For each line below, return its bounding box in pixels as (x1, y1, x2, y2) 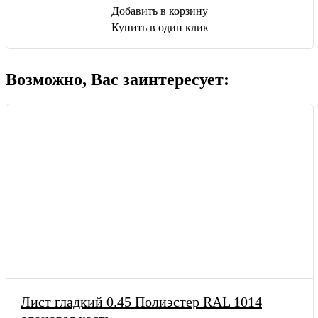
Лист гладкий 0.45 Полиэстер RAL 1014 (21, 293, 262, 309)
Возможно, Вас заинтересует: (6, 70, 229, 89)
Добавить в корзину (111, 4, 208, 17)
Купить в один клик (111, 21, 209, 33)
